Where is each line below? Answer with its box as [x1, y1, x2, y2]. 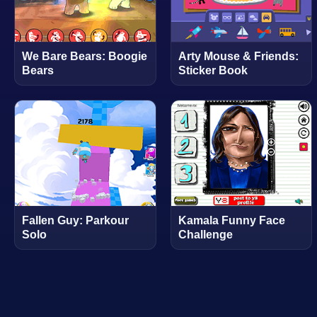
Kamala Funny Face [178, 214, 285, 226]
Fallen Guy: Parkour [22, 214, 129, 226]
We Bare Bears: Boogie [22, 50, 147, 62]
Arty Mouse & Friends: [178, 50, 299, 62]
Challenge [178, 229, 233, 241]
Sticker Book [178, 64, 248, 76]
